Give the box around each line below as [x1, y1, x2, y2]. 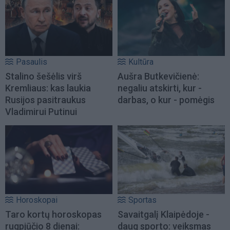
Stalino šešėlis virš [5, 71, 82, 82]
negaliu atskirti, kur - [118, 83, 202, 94]
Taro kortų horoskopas [5, 209, 102, 220]
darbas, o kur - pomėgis [118, 94, 215, 106]
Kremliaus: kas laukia [5, 83, 91, 94]
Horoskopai [16, 195, 57, 205]
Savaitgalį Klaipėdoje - [118, 209, 209, 220]
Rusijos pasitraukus [5, 94, 86, 106]
